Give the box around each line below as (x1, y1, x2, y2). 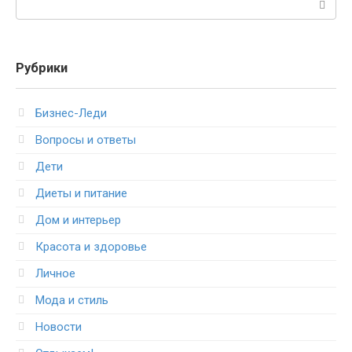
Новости (35, 319, 82, 334)
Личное (35, 266, 75, 280)
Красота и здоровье (35, 239, 147, 254)
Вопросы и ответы (35, 132, 136, 147)
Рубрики (16, 60, 68, 75)
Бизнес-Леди (35, 105, 107, 120)
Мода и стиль (35, 292, 108, 307)
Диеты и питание (35, 185, 127, 200)
